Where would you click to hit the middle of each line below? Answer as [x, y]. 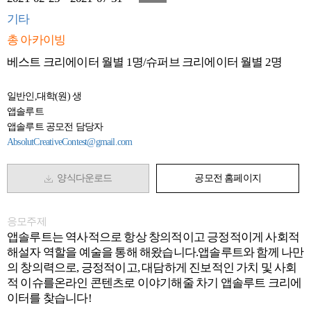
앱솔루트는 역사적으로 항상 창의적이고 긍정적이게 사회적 [153, 237]
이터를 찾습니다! [49, 298]
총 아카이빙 [36, 40]
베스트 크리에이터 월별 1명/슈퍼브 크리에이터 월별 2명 [145, 62]
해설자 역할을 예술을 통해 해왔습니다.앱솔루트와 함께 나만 [155, 252]
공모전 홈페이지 [228, 178]
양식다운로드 [82, 178]
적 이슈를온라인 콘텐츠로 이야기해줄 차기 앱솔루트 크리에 [154, 283]
